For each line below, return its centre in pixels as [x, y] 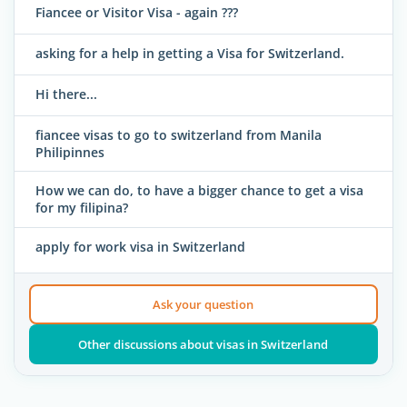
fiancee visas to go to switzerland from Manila [179, 135]
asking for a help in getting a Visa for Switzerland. [190, 54]
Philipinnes [70, 153]
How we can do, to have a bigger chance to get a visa [199, 191]
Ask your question [203, 305]
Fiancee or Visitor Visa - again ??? [137, 13]
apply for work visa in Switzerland [140, 246]
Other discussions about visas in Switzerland [203, 345]
